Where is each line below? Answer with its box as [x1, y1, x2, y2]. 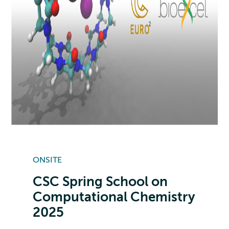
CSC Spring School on [33, 174, 168, 190]
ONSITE [33, 155, 62, 165]
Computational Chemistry [33, 190, 195, 205]
